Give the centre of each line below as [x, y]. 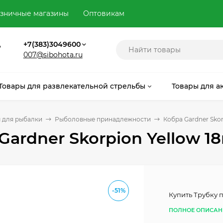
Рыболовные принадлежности [103, 119]
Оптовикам [104, 13]
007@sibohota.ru [53, 55]
